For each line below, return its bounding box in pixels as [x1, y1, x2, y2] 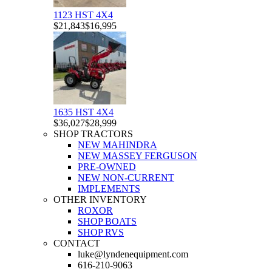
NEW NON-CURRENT [78, 172, 174, 183]
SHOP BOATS [78, 216, 137, 226]
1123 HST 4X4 [53, 10, 113, 20]
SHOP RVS [78, 227, 124, 237]
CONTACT [53, 238, 100, 248]
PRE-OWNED [78, 161, 136, 172]
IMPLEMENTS [78, 183, 140, 194]
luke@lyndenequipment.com [78, 249, 188, 259]
